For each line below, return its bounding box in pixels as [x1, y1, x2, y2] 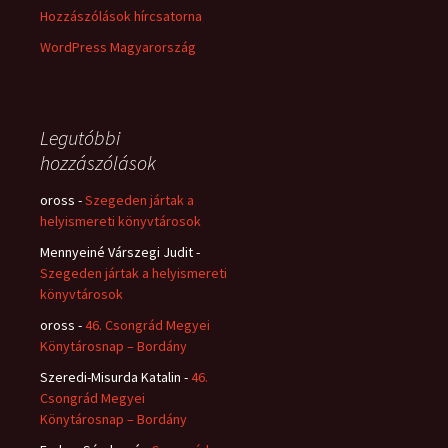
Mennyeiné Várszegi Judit [40, 243, 193, 261]
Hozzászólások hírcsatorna [40, 7, 202, 25]
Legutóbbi [40, 125, 120, 150]
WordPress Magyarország [40, 38, 196, 56]
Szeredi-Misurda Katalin [40, 368, 181, 386]
